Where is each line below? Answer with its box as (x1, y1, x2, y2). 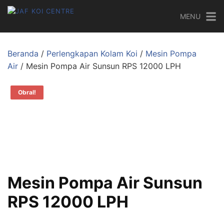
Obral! (18, 88, 36, 96)
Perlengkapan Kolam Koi (46, 48, 137, 58)
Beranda (7, 48, 38, 58)
